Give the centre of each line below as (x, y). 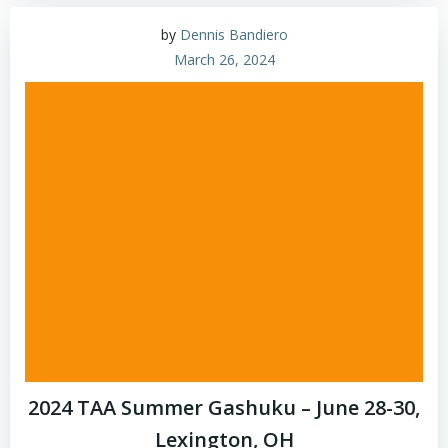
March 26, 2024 (224, 59)
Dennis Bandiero (233, 34)
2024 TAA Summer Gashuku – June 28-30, (224, 407)
